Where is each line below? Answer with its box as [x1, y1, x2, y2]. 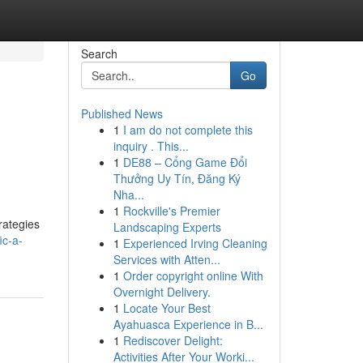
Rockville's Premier [122, 203, 220, 219]
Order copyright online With [122, 267, 263, 284]
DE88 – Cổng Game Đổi [122, 154, 247, 170]
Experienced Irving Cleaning [122, 235, 267, 251]
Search [80, 45, 117, 62]
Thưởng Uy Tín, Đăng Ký [113, 170, 241, 186]
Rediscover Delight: [122, 332, 223, 348]
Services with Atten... [113, 251, 220, 267]
